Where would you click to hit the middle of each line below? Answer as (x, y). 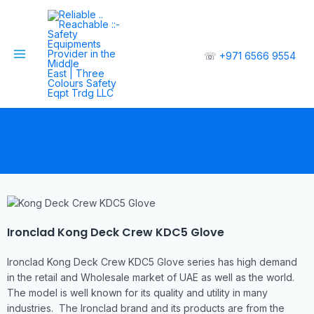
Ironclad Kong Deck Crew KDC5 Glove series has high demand (152, 262)
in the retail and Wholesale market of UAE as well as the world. (152, 278)
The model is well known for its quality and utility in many (137, 293)
